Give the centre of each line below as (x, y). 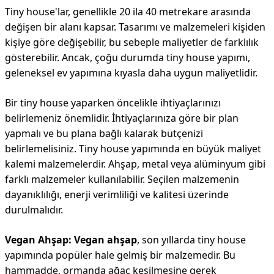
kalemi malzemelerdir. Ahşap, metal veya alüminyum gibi (135, 164)
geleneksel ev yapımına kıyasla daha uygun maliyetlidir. (131, 73)
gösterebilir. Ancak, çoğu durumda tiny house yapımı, (128, 57)
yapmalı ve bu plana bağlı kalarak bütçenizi (104, 133)
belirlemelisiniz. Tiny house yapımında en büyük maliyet (133, 149)
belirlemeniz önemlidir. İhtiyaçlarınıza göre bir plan (122, 118)
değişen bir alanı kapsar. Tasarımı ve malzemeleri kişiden (135, 27)
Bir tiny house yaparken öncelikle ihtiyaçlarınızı (113, 103)
